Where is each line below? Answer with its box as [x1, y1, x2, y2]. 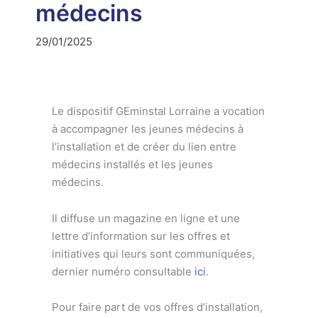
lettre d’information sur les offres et [51, 229, 230, 243]
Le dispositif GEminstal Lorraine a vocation [51, 104, 265, 118]
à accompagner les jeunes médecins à [51, 122, 243, 136]
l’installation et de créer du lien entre [51, 140, 236, 153]
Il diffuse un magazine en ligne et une [51, 211, 240, 225]
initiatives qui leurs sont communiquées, [51, 246, 255, 261]
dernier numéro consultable [51, 264, 194, 278]
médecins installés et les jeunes [51, 158, 213, 171]
